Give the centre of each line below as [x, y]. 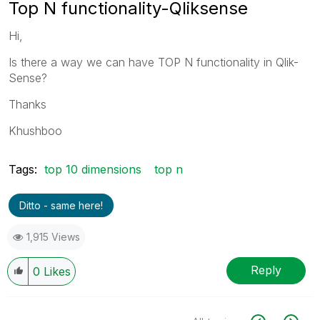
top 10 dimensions [93, 169]
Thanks [27, 104]
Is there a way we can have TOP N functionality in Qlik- [154, 62]
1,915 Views [53, 236]
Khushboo [35, 130]
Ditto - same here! [61, 205]
